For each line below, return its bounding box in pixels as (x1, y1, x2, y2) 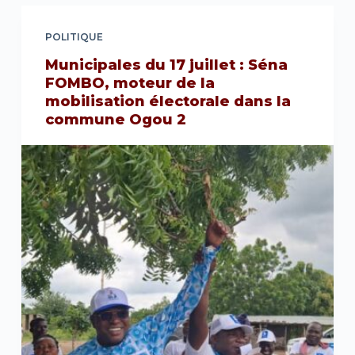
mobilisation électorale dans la (44, 93, 291, 111)
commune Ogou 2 (44, 111, 186, 129)
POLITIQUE (44, 31, 103, 44)
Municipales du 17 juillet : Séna (44, 56, 288, 74)
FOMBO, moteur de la (44, 74, 215, 93)
